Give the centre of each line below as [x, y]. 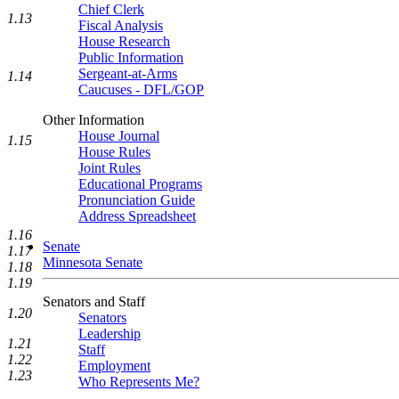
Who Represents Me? [139, 382]
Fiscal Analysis [121, 25]
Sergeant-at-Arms [128, 73]
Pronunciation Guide [137, 200]
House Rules [114, 152]
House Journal [119, 136]
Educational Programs [140, 184]
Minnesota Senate [93, 262]
